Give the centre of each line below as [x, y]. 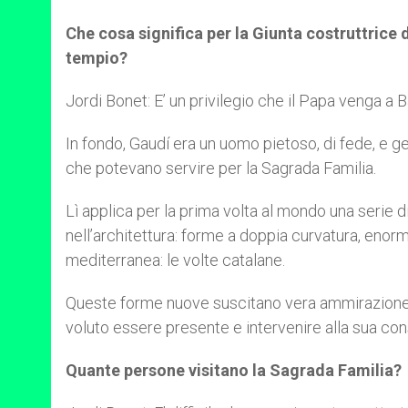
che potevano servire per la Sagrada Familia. [221, 168]
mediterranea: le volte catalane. [175, 260]
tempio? [97, 58]
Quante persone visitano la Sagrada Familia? [234, 370]
